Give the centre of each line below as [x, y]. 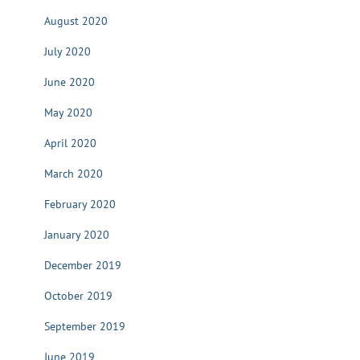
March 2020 [74, 174]
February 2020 [80, 204]
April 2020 [70, 143]
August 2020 [76, 21]
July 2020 [67, 51]
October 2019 [78, 296]
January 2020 [77, 235]
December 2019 [83, 265]
